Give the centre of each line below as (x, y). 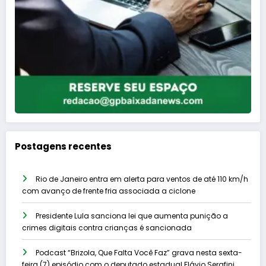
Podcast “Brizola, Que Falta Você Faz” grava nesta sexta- (139, 253)
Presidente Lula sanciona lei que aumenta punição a (132, 216)
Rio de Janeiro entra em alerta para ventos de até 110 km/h (142, 179)
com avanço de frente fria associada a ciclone (109, 191)
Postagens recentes (63, 146)
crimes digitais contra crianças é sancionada (107, 228)
